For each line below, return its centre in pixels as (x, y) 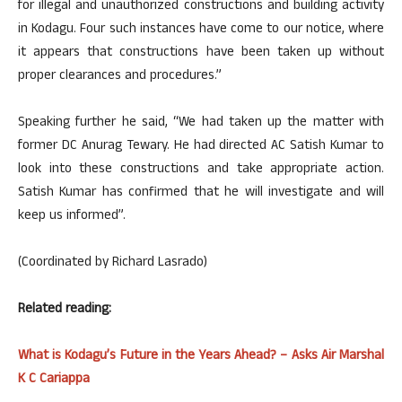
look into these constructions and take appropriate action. (201, 170)
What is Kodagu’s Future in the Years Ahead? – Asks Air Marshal (201, 357)
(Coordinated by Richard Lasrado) (113, 263)
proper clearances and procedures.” (120, 77)
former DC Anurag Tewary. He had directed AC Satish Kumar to (201, 147)
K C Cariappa (54, 380)
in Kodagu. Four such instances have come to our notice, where (201, 30)
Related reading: (65, 310)
